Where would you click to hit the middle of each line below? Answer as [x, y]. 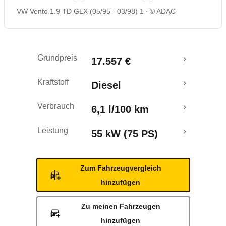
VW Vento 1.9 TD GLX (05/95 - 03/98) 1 [80, 11]
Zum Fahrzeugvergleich [121, 168]
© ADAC [163, 11]
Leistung [53, 130]
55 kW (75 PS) [125, 134]
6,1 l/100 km [120, 109]
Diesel [106, 85]
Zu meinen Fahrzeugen [121, 206]
